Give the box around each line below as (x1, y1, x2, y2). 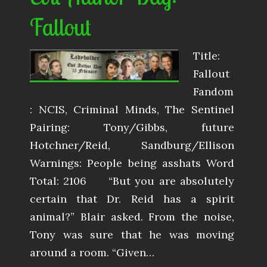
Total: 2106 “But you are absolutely (30, 173, 234, 188)
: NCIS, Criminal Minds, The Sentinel (30, 102, 234, 116)
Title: (193, 48, 220, 63)
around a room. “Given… (30, 245, 154, 259)
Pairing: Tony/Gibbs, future (30, 120, 234, 134)
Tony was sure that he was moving (30, 227, 234, 241)
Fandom (193, 84, 234, 98)
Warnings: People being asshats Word (30, 156, 234, 170)
